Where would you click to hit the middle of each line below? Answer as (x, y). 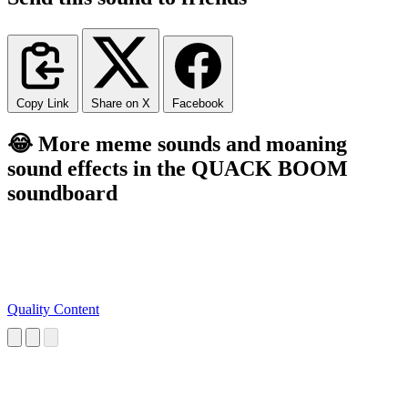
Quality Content (53, 310)
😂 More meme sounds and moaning (177, 143)
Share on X (121, 103)
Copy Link (43, 103)
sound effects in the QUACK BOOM (178, 168)
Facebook (198, 103)
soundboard (62, 193)
